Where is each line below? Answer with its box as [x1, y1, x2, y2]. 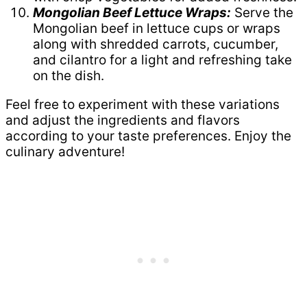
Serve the [231, 4, 293, 21]
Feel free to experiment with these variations [5, 96, 280, 112]
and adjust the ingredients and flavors [5, 112, 240, 128]
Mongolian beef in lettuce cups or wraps [33, 20, 280, 36]
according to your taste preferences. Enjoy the [5, 127, 291, 144]
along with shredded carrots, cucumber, [33, 36, 278, 52]
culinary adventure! [5, 143, 125, 160]
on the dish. [33, 67, 104, 84]
